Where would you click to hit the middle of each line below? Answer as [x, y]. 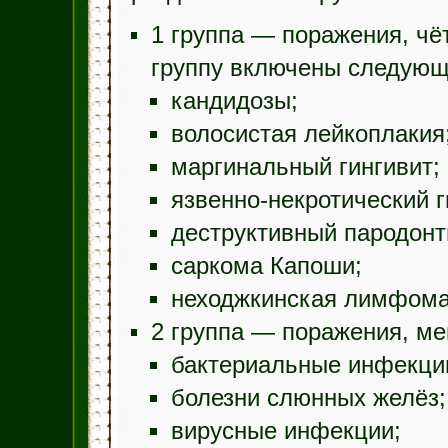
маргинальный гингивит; [305, 167]
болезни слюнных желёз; [308, 398]
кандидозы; [234, 101]
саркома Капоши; [266, 266]
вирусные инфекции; [285, 431]
